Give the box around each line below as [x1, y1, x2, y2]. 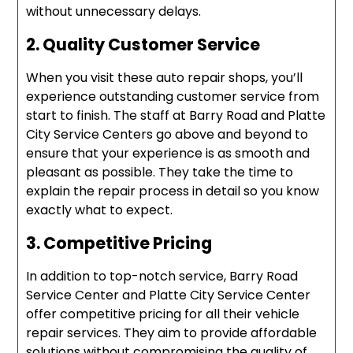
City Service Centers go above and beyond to [26, 124, 309, 143]
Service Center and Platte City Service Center [26, 285, 311, 304]
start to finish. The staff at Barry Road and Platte [26, 106, 326, 124]
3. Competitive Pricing [26, 231, 213, 255]
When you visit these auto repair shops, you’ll [26, 68, 303, 87]
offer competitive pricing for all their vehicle [26, 304, 300, 323]
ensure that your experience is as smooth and [26, 143, 310, 162]
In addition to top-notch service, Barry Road [26, 266, 299, 285]
